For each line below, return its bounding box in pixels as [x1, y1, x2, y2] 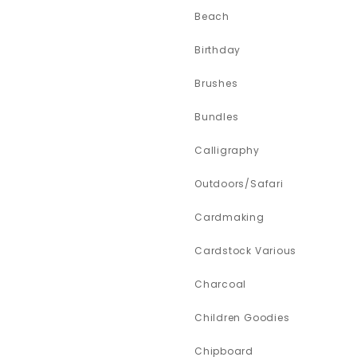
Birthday [194, 43, 241, 57]
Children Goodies [194, 311, 290, 325]
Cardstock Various [194, 244, 297, 258]
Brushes [194, 76, 238, 91]
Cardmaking [194, 210, 265, 225]
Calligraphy [194, 143, 260, 158]
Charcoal [194, 277, 247, 292]
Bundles [194, 110, 239, 124]
